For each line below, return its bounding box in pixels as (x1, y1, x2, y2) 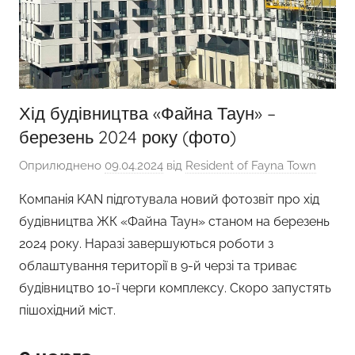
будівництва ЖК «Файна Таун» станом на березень (19, 213, 330, 229)
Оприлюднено (19, 158, 105, 173)
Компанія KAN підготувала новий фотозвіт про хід (19, 191, 319, 207)
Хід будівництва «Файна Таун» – (19, 102, 276, 124)
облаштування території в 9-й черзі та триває (19, 258, 297, 273)
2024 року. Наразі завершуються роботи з (19, 235, 273, 251)
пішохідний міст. (19, 302, 116, 318)
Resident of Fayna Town (185, 158, 316, 173)
